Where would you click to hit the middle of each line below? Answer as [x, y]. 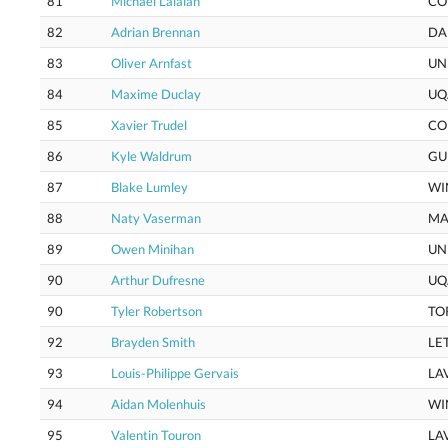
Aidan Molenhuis [158, 404]
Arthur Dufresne [158, 280]
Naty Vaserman [156, 218]
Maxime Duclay [156, 94]
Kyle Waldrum [151, 156]
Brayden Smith [153, 342]
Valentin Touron [156, 435]
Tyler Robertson [156, 311]
